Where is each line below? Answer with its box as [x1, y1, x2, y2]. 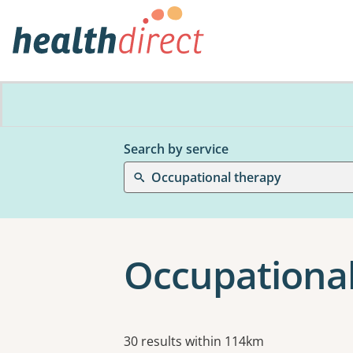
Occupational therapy [151, 169, 281, 186]
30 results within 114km [124, 333, 264, 350]
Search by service [124, 140, 229, 158]
